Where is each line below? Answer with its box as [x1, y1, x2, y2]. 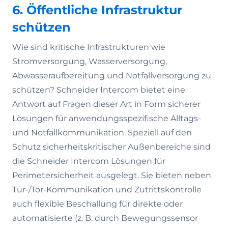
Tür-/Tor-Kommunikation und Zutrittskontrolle [12, 185, 202, 195]
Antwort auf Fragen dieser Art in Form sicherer [12, 99, 201, 109]
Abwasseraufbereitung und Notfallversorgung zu [12, 71, 211, 81]
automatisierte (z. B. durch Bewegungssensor [12, 213, 198, 223]
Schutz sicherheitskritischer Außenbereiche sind [12, 142, 211, 152]
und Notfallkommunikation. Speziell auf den [12, 128, 192, 138]
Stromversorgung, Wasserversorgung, [12, 56, 167, 67]
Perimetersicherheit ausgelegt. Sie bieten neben [12, 170, 211, 181]
